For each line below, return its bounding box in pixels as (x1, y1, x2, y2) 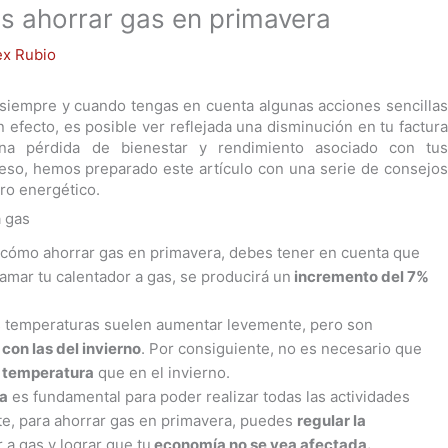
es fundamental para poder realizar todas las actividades (8, 387, 411, 407)
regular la (297, 411, 367, 431)
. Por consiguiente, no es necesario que (141, 339, 423, 359)
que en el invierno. (94, 363, 231, 383)
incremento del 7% (291, 267, 430, 287)
